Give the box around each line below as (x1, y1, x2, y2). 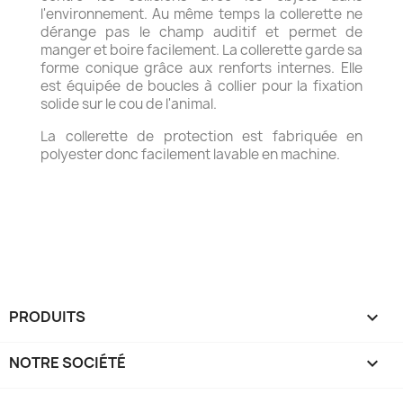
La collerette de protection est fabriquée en (40, 127, 363, 146)
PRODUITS (9, 307, 85, 327)
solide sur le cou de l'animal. (40, 94, 217, 113)
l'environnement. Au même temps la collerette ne (40, 4, 363, 23)
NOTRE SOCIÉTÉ (9, 353, 126, 372)
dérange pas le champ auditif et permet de (40, 22, 363, 41)
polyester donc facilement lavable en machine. (40, 145, 340, 164)
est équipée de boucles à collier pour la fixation (40, 76, 363, 95)
